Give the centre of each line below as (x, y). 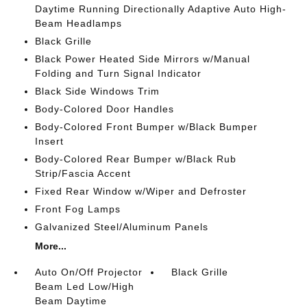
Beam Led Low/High (84, 286)
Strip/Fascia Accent (83, 173)
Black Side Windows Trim (97, 91)
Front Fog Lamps (77, 209)
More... (50, 246)
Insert (49, 141)
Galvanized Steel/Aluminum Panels (121, 227)
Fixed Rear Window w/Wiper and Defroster (140, 191)
